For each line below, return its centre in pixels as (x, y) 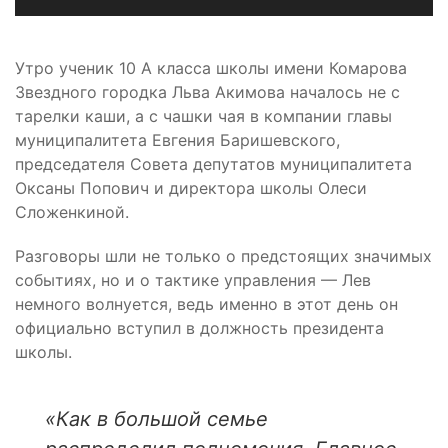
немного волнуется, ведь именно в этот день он (206, 304)
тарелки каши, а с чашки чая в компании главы (203, 116)
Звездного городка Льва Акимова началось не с (207, 92)
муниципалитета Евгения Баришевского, (177, 140)
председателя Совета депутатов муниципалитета (213, 164)
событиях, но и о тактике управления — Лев (193, 280)
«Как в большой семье (156, 419)
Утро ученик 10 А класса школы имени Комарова (211, 68)
